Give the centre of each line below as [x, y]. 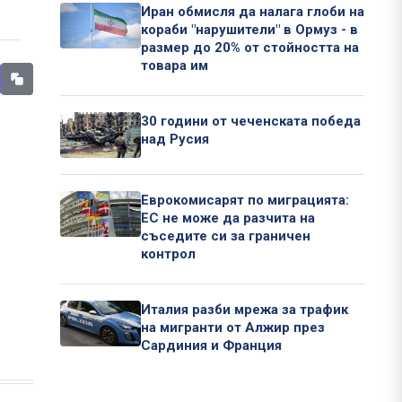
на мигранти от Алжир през [233, 328]
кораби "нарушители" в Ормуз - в [249, 30]
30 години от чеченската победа [251, 122]
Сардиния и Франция [211, 346]
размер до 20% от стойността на [250, 48]
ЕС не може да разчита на [228, 218]
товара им [175, 66]
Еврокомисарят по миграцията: [245, 201]
